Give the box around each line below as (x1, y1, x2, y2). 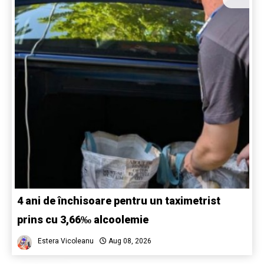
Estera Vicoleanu (38, 237, 94, 246)
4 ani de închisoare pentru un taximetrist (17, 194, 220, 207)
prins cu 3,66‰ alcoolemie (17, 213, 148, 226)
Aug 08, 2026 (107, 237, 151, 246)
